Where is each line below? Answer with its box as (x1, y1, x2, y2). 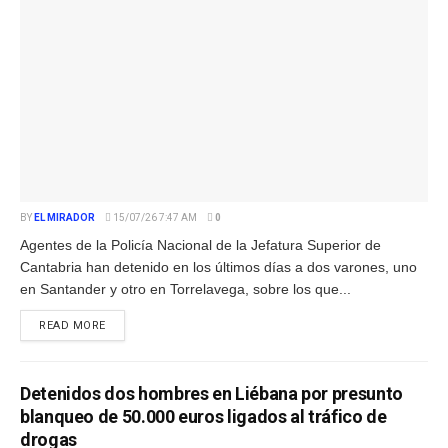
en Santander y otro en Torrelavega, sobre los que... (20, 280, 351, 297)
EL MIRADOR (34, 211, 95, 223)
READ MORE (39, 318, 106, 332)
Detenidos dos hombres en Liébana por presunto (20, 382, 403, 404)
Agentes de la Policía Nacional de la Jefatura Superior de (20, 236, 381, 253)
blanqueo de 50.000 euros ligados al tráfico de (20, 405, 387, 427)
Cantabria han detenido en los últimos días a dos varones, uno (20, 258, 417, 275)
